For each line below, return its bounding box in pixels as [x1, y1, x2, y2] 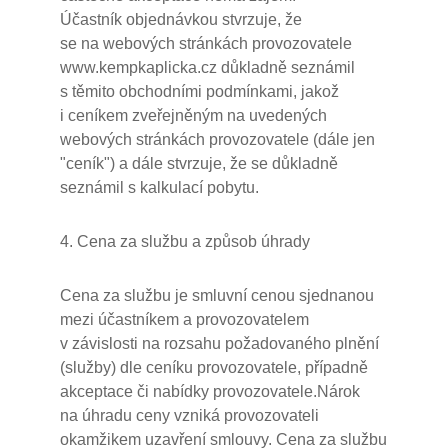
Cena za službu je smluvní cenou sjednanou [60, 287, 374, 304]
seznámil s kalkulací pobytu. [60, 179, 259, 196]
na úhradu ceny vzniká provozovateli [60, 407, 319, 424]
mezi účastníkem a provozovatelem [60, 311, 309, 328]
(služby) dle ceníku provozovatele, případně [60, 359, 368, 376]
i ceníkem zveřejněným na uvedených [60, 107, 327, 124]
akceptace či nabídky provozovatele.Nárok [60, 383, 360, 400]
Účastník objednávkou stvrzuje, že [60, 11, 302, 28]
